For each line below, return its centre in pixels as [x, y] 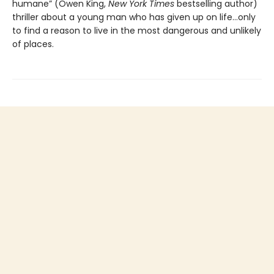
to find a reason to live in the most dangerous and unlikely [137, 31]
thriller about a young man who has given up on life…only [134, 17]
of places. [33, 44]
